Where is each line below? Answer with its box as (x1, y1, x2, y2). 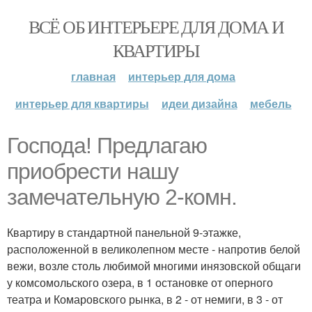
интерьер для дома (128, 68, 235, 84)
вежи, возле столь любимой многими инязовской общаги (7, 258, 301, 274)
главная (71, 68, 116, 84)
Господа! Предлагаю (7, 133, 207, 158)
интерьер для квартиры (15, 95, 149, 111)
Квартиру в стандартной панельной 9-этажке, (7, 224, 241, 240)
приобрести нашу (7, 159, 178, 184)
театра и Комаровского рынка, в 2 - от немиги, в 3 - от (7, 291, 283, 307)
